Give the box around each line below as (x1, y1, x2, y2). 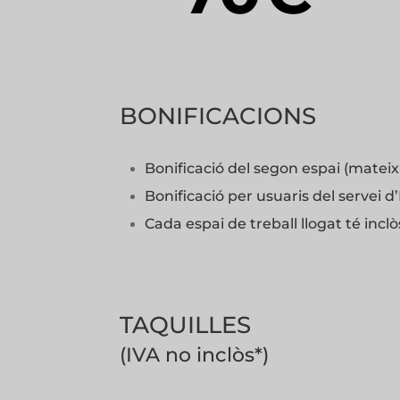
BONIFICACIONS (120, 102, 317, 131)
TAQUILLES (120, 310, 252, 339)
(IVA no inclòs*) (120, 342, 270, 367)
